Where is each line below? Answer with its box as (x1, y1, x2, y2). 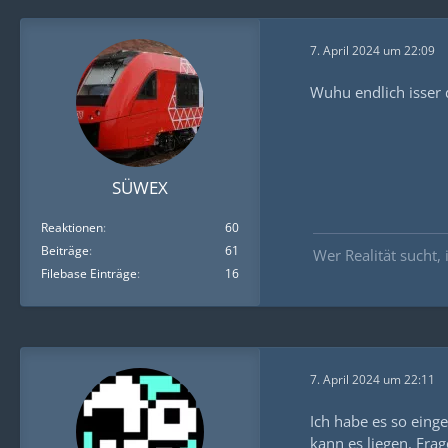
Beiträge (41, 242, 89, 260)
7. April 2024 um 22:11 (310, 370, 435, 388)
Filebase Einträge (41, 265, 137, 283)
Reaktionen (41, 219, 103, 237)
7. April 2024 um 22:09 (310, 41, 435, 59)
